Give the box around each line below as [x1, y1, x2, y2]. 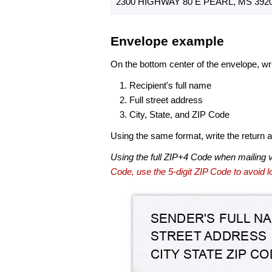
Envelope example [110, 34, 224, 49]
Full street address [129, 94, 203, 105]
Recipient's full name [129, 80, 211, 90]
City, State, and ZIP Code [129, 109, 229, 120]
